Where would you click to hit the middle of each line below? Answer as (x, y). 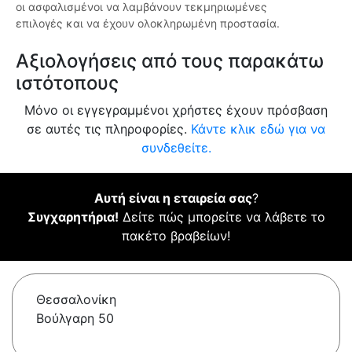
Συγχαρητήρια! (73, 217)
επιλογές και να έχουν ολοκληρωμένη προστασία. (148, 24)
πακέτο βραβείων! (176, 236)
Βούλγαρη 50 (75, 319)
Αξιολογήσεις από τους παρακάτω (170, 61)
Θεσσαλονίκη (76, 300)
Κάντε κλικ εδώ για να (258, 129)
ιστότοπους (67, 83)
